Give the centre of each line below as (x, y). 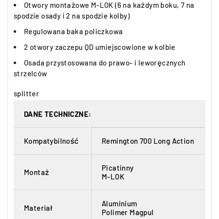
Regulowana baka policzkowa (74, 31)
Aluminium (120, 203)
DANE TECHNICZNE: (58, 114)
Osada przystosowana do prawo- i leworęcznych (105, 63)
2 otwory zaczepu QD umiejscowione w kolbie (100, 47)
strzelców (31, 73)
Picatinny (118, 168)
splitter (27, 93)
